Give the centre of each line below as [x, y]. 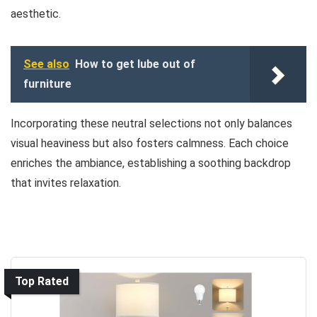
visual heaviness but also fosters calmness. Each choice [150, 143]
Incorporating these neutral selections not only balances [151, 123]
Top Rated [42, 281]
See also [46, 64]
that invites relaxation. [66, 183]
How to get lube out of [135, 64]
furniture [47, 83]
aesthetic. [36, 13]
